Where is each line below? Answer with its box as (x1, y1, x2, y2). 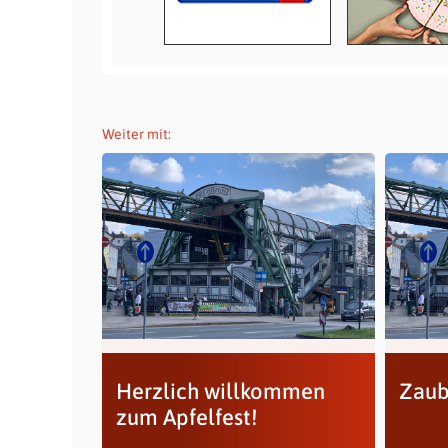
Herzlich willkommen (115, 378, 325, 404)
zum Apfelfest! (115, 404, 257, 430)
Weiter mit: (102, 126, 171, 142)
